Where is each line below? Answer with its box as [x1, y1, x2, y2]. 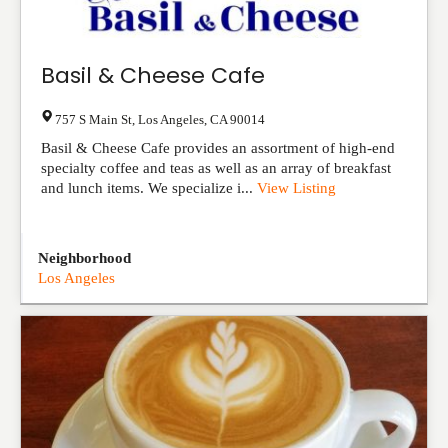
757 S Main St [55, 112, 132, 127]
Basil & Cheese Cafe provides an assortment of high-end [41, 140, 395, 156]
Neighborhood [38, 250, 131, 266]
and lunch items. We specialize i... [41, 180, 257, 196]
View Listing [257, 180, 336, 196]
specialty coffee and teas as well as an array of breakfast [41, 160, 391, 176]
